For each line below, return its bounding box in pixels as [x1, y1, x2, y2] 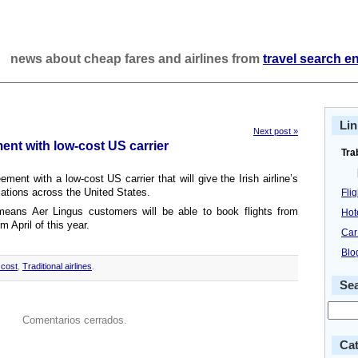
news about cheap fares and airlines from [10, 52, 263, 66]
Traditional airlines [22, 261, 92, 271]
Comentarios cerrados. [22, 314, 127, 326]
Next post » [253, 126, 298, 136]
